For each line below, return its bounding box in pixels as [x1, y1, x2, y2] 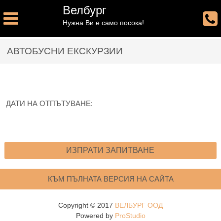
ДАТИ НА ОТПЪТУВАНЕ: [6, 99, 93, 108]
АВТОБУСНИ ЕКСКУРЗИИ [7, 45, 123, 56]
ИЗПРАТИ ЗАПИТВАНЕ [66, 146, 155, 155]
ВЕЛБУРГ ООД [115, 201, 163, 210]
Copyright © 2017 [58, 201, 115, 210]
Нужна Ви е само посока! [63, 19, 144, 27]
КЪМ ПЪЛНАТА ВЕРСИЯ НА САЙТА [47, 175, 174, 184]
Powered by [75, 212, 115, 220]
